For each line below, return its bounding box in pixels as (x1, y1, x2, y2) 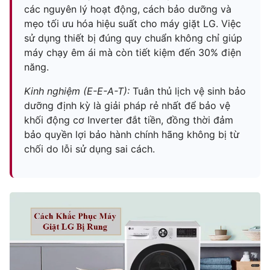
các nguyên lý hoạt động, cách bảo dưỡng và (24, 3, 231, 15)
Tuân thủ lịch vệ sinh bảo (130, 85, 246, 97)
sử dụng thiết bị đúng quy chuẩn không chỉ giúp (24, 32, 242, 44)
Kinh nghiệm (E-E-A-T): (24, 85, 130, 97)
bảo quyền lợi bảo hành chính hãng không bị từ (24, 128, 239, 140)
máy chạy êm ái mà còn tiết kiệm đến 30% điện (24, 46, 241, 58)
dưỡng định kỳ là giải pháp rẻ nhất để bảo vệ (24, 99, 230, 111)
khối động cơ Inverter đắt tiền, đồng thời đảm (24, 114, 233, 126)
